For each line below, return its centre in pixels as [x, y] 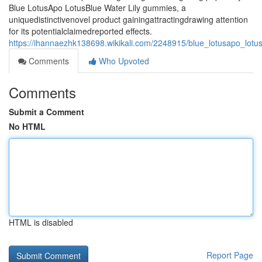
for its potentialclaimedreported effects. [80, 31]
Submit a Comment [46, 112]
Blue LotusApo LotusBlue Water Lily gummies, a [97, 8]
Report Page [230, 255]
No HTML [27, 126]
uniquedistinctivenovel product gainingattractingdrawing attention [128, 19]
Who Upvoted [123, 61]
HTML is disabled [41, 222]
